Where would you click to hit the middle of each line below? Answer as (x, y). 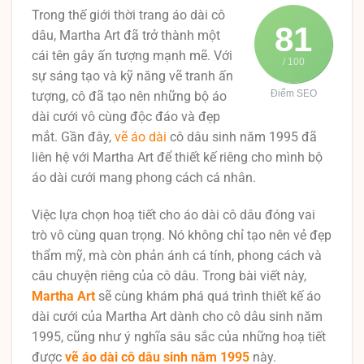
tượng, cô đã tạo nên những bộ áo (129, 96)
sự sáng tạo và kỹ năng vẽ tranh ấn (132, 76)
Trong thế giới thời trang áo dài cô (128, 15)
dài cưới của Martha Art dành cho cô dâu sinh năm (177, 316)
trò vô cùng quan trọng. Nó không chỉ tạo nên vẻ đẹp (182, 235)
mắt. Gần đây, (73, 137)
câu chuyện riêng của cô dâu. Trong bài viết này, (169, 275)
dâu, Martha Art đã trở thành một (126, 35)
